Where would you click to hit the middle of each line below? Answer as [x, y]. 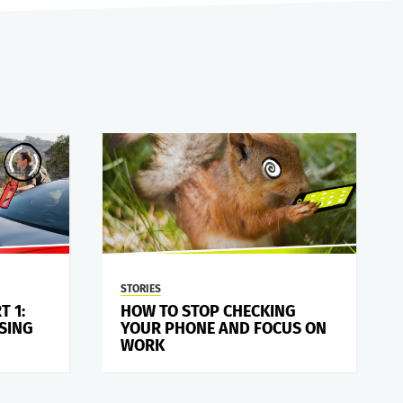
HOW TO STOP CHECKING [208, 312]
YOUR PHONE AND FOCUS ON [223, 329]
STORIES [140, 289]
